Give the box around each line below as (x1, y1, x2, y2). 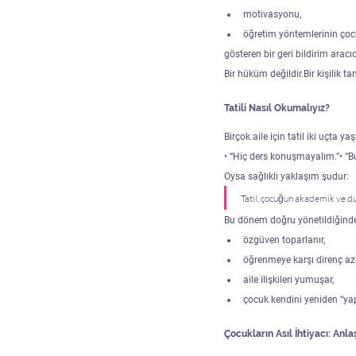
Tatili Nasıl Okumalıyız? (224, 102, 330, 114)
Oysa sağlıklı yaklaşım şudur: (224, 170, 349, 182)
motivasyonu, (243, 8, 301, 20)
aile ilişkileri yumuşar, (243, 273, 334, 285)
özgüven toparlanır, (243, 234, 325, 246)
